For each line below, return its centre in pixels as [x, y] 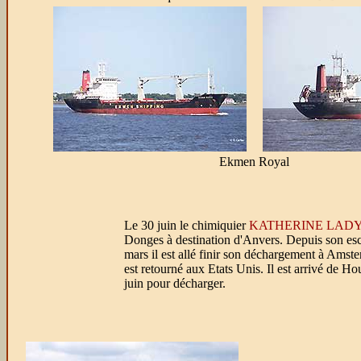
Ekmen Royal [254, 162]
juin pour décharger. [175, 283]
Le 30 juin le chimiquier [187, 225]
